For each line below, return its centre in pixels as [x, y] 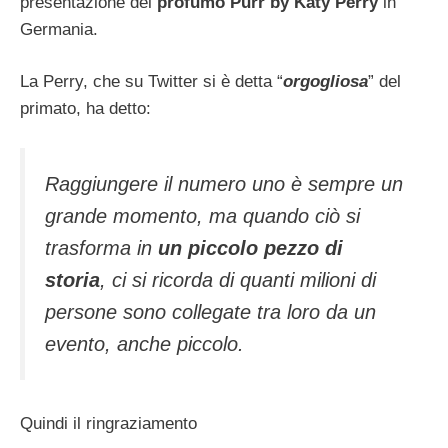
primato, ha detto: [85, 109]
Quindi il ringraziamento [108, 424]
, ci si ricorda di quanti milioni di [238, 279]
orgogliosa [325, 82]
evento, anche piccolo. [144, 343]
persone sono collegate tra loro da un [210, 311]
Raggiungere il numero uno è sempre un [224, 183]
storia [72, 279]
